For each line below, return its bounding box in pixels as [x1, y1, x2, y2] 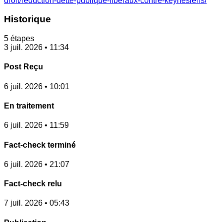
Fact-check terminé [4, 140, 76, 149]
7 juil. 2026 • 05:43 [4, 199, 69, 208]
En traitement [4, 101, 54, 110]
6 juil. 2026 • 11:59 [4, 121, 69, 130]
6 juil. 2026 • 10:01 [4, 82, 69, 91]
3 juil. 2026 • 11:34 [4, 43, 69, 52]
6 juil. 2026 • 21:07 [4, 160, 69, 168]
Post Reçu [4, 62, 43, 71]
